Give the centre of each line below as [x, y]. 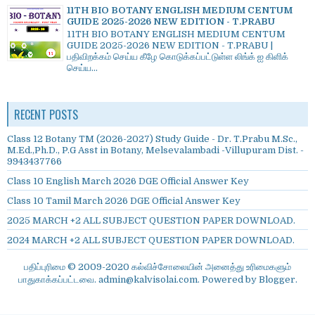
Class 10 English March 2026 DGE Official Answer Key [128, 181]
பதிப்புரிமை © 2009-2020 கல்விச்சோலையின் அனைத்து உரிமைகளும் [157, 267]
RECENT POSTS [46, 115]
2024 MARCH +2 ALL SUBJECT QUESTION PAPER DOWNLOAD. [151, 240]
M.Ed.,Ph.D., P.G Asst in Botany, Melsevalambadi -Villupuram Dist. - [155, 150]
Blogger [277, 280]
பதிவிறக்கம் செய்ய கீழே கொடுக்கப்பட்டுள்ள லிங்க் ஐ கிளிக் [178, 57]
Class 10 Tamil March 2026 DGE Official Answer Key [124, 201]
